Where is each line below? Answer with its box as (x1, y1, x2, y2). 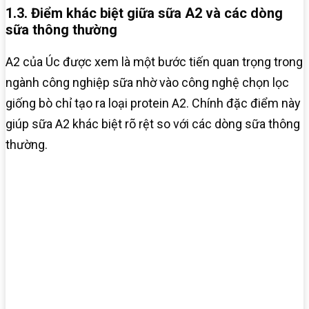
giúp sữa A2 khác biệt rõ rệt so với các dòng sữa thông (6, 117, 300, 132)
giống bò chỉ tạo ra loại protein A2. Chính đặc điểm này (6, 96, 301, 111)
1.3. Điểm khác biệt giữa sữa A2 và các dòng (6, 5, 283, 22)
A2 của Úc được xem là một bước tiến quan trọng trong (6, 54, 303, 70)
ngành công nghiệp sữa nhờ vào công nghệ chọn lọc (6, 75, 289, 90)
